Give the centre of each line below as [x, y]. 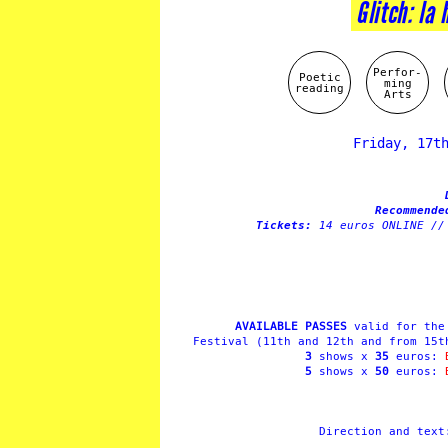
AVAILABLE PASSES [291, 326]
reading [319, 88]
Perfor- [397, 71]
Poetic [319, 77]
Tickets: [287, 225]
